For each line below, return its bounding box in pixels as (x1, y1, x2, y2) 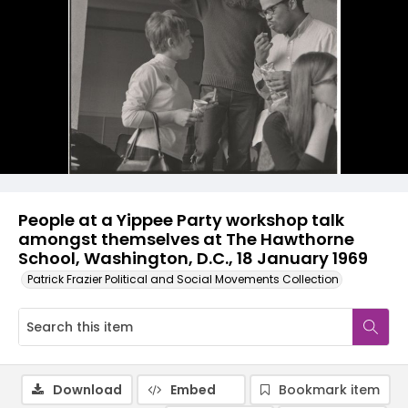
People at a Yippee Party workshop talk (18, 209, 344, 231)
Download (53, 381, 122, 399)
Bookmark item (279, 381, 380, 399)
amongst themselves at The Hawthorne (18, 228, 354, 250)
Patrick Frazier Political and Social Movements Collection (27, 271, 339, 287)
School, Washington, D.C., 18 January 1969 (18, 247, 368, 270)
